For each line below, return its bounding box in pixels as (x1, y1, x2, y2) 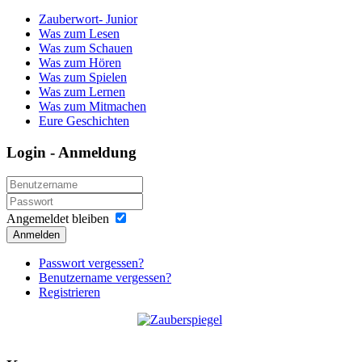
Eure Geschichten (39, 113, 129, 128)
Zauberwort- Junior (39, 11, 137, 26)
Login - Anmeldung (6, 143, 137, 161)
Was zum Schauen (39, 40, 133, 55)
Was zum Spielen (39, 69, 127, 84)
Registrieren (39, 285, 100, 300)
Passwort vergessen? (39, 256, 144, 271)
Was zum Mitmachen (39, 99, 146, 113)
